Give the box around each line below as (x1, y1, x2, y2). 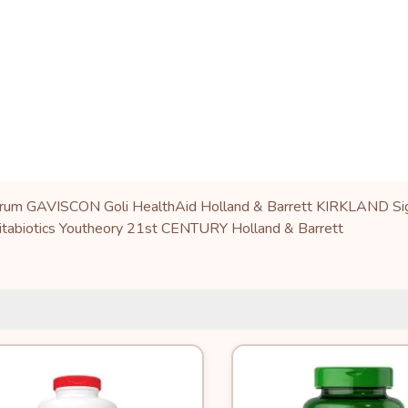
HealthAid (132, 197, 197, 217)
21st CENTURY (127, 219, 228, 239)
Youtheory (59, 219, 123, 239)
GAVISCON (26, 197, 100, 217)
